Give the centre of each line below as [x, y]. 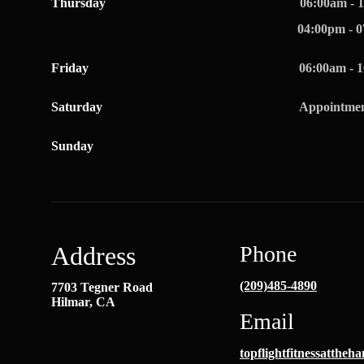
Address [93, 256]
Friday [70, 68]
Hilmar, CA [83, 301]
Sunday [72, 146]
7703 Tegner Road [102, 287]
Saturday [77, 107]
